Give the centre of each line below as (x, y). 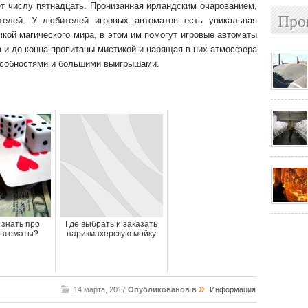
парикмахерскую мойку (111, 234)
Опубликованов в (163, 289)
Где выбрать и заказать (111, 224)
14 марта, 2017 (101, 289)
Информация (233, 289)
